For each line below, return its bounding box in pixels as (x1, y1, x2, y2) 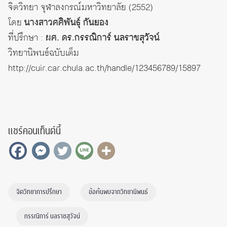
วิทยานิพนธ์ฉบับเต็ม (8, 46, 79, 60)
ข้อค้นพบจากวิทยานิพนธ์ (89, 186, 148, 197)
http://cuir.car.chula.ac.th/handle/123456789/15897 (8, 61, 201, 75)
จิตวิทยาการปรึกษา (16, 186, 62, 197)
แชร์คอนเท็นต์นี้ (8, 124, 61, 138)
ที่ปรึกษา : (8, 31, 46, 45)
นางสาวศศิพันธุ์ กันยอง (22, 16, 108, 29)
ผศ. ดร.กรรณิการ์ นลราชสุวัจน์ (46, 31, 160, 45)
